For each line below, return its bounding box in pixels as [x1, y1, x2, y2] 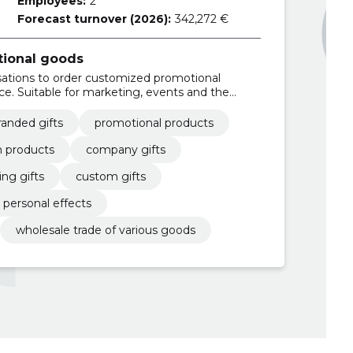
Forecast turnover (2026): [17, 12, 171, 26]
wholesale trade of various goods [15, 222, 195, 237]
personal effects [2, 195, 91, 210]
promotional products [94, 115, 214, 130]
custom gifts [75, 169, 146, 184]
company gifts [85, 142, 165, 157]
